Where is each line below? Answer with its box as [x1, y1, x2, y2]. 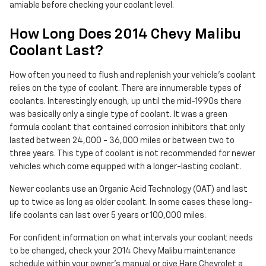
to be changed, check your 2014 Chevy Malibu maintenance [9, 247, 236, 256]
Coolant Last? [9, 44, 103, 59]
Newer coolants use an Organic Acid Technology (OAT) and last [9, 185, 248, 194]
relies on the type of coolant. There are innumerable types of [9, 84, 242, 93]
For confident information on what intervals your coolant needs [9, 234, 253, 243]
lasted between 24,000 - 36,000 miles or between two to [9, 137, 235, 145]
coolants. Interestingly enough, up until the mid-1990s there [9, 97, 242, 106]
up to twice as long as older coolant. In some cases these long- [9, 198, 252, 207]
